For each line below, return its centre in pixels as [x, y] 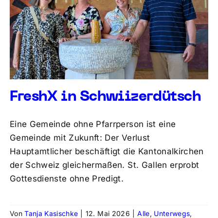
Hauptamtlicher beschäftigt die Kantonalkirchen [107, 151]
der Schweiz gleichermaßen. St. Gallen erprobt [104, 165]
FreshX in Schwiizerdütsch [105, 97]
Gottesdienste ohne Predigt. [67, 178]
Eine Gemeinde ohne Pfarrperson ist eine [93, 124]
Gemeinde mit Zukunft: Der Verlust [80, 137]
